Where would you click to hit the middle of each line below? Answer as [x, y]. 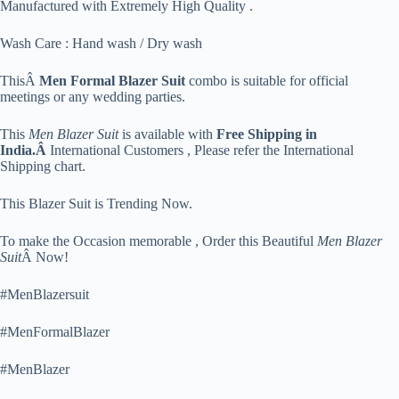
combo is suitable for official [267, 81]
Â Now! [45, 257]
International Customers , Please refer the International [202, 151]
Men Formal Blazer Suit [112, 81]
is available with [167, 134]
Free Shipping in [267, 134]
